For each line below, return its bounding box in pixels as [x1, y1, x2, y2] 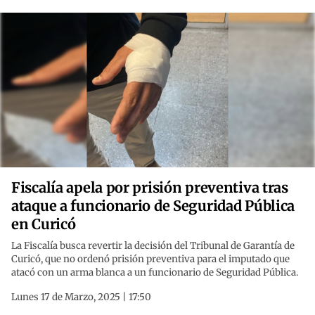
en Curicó [11, 215, 76, 233]
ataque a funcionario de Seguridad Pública [11, 197, 295, 215]
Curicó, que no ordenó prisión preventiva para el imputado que [11, 253, 290, 266]
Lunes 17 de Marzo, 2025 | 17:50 [11, 291, 151, 304]
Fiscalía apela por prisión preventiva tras [11, 179, 288, 197]
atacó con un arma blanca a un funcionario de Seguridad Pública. [11, 266, 298, 279]
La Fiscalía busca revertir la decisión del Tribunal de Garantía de [11, 240, 295, 252]
